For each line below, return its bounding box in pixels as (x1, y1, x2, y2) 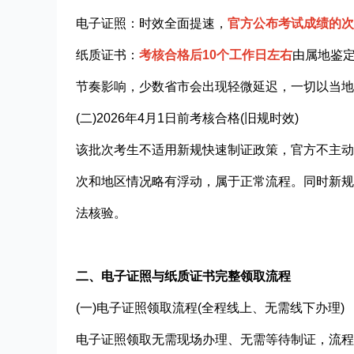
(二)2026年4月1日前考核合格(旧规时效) (76, 111, 299, 125)
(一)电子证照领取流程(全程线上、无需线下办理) (76, 300, 345, 314)
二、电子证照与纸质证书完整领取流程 (76, 269, 291, 283)
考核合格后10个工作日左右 (139, 47, 292, 62)
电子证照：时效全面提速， (76, 16, 228, 30)
